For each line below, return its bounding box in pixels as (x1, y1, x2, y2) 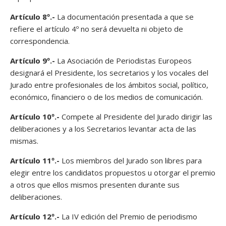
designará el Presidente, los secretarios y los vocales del (10, 67, 208, 78)
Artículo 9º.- (10, 55, 55, 66)
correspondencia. (10, 35, 70, 46)
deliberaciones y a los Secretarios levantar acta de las (10, 123, 196, 134)
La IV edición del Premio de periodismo (60, 211, 197, 221)
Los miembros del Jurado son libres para (60, 155, 202, 165)
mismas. (10, 135, 56, 146)
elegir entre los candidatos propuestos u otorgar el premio (10, 167, 215, 178)
